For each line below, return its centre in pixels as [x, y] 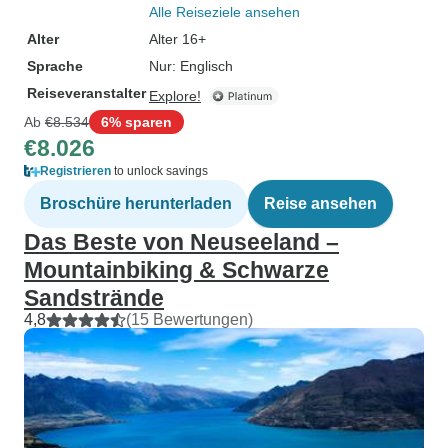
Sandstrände [94, 298]
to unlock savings [159, 171]
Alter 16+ [177, 39]
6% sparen [136, 121]
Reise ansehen [320, 203]
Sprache [55, 66]
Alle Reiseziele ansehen [224, 12]
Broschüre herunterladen [136, 203]
